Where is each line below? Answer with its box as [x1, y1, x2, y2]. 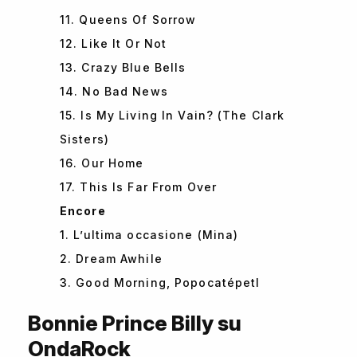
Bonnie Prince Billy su [28, 311, 241, 336]
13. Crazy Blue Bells [60, 61, 186, 75]
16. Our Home [60, 156, 144, 171]
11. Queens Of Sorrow [60, 13, 197, 27]
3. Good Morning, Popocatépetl [60, 276, 261, 290]
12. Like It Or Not [60, 37, 167, 51]
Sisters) [60, 132, 109, 147]
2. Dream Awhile [60, 252, 163, 266]
